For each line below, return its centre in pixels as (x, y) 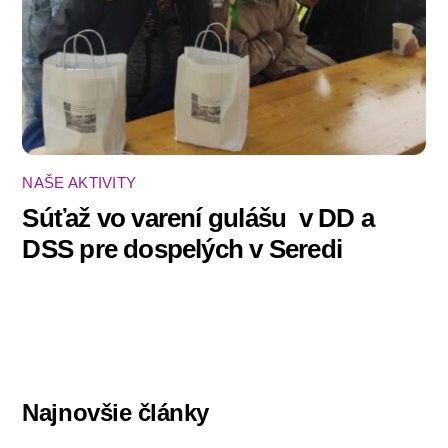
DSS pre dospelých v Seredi (182, 248)
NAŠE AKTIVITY (79, 183)
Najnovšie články (115, 413)
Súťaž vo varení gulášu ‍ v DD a (198, 217)
